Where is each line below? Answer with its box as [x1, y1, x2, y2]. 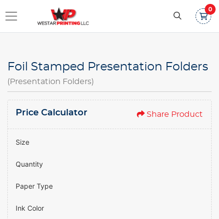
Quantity [16, 160, 43, 168]
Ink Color [16, 204, 44, 212]
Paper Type [16, 182, 53, 190]
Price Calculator [16, 109, 88, 117]
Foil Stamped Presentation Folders [7, 61, 208, 73]
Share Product [147, 110, 203, 118]
